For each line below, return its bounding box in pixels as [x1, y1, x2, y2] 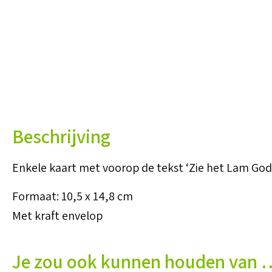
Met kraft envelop [12, 208, 103, 223]
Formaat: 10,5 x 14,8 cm [12, 188, 133, 204]
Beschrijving [12, 124, 110, 149]
